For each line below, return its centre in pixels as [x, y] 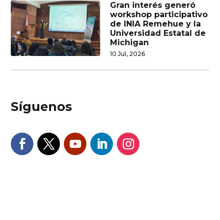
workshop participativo [159, 14]
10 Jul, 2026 [127, 54]
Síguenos [42, 106]
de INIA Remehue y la [155, 24]
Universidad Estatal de [158, 33]
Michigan [129, 42]
